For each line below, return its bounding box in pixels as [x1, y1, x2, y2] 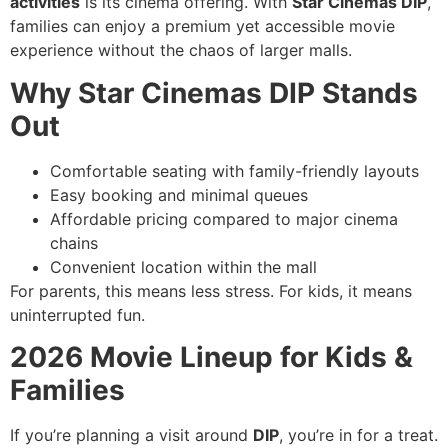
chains [50, 232, 98, 253]
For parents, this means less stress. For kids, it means [10, 280, 412, 301]
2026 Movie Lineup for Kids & [10, 340, 413, 375]
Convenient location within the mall [50, 256, 317, 277]
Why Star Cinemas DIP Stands [10, 75, 418, 110]
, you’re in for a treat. [279, 425, 438, 446]
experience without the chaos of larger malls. [10, 40, 352, 61]
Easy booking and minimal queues [50, 184, 308, 205]
